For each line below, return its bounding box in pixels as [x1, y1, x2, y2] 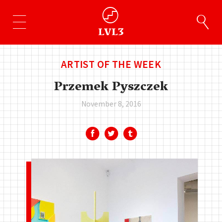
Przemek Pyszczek [54, 76, 168, 100]
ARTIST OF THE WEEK [60, 57, 162, 71]
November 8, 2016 [81, 99, 141, 109]
